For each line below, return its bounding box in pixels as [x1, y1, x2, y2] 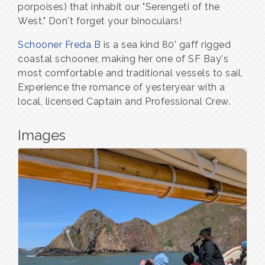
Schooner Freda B [18, 39, 101, 51]
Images [18, 127, 66, 144]
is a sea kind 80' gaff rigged [101, 39, 231, 51]
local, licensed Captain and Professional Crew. [18, 96, 230, 108]
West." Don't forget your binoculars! [18, 15, 182, 27]
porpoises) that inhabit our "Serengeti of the [18, 1, 220, 13]
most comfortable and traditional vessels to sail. [18, 67, 243, 79]
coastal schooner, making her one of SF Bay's [18, 53, 228, 65]
